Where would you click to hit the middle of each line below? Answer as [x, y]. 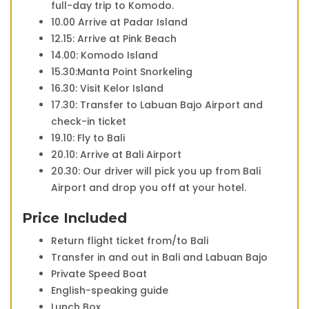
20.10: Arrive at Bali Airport [116, 155]
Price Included [74, 218]
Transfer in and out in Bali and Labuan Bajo [159, 258]
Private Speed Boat [99, 274]
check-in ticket [89, 122]
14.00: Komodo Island [104, 56]
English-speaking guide [110, 291]
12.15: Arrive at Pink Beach [114, 39]
